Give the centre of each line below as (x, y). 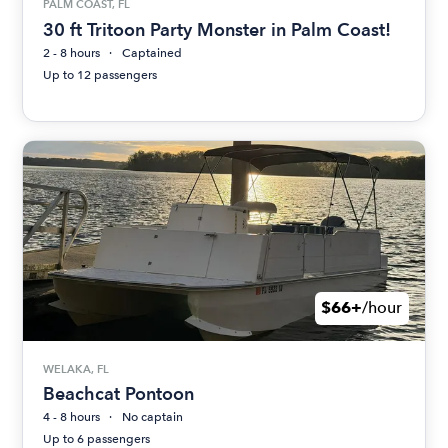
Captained (152, 52)
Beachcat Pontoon (119, 394)
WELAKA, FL (76, 368)
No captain (153, 417)
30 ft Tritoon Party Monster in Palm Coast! (217, 29)
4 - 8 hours (72, 417)
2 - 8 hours (72, 52)
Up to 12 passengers (100, 74)
